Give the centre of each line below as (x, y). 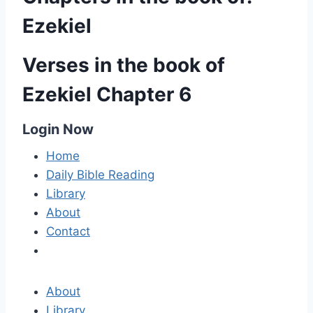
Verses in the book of (124, 65)
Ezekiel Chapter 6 (107, 94)
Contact (68, 231)
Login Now (58, 129)
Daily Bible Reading (100, 175)
